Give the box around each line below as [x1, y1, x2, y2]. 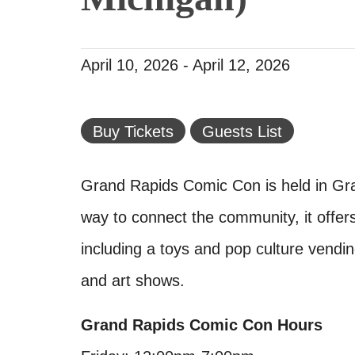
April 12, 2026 [193, 56, 290, 74]
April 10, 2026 [81, 56, 178, 74]
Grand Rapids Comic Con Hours [81, 316, 323, 334]
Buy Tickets [93, 123, 174, 140]
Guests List [202, 123, 282, 140]
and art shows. [81, 272, 185, 289]
